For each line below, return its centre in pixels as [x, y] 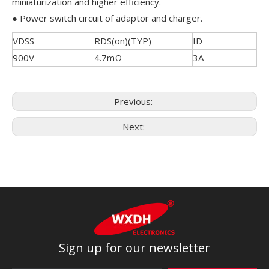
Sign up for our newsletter [134, 248]
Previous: [134, 101]
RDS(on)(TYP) [123, 41]
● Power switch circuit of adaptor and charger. [107, 18]
